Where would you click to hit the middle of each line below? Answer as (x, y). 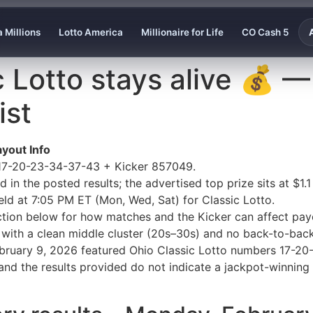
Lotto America (90, 32)
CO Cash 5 (265, 32)
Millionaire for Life (182, 32)
